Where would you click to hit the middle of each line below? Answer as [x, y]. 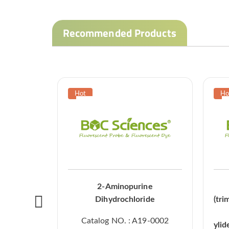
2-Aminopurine [125, 187]
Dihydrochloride [125, 200]
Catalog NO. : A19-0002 [125, 221]
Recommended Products [119, 33]
